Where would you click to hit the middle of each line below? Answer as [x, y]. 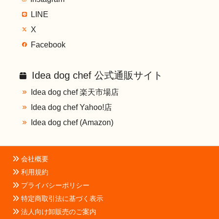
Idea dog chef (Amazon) [72, 122]
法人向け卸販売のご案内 [58, 212]
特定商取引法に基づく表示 [61, 199]
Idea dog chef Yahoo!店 [71, 107]
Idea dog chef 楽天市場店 [75, 92]
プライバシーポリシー [54, 186]
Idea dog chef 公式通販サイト [96, 76]
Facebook [48, 45]
